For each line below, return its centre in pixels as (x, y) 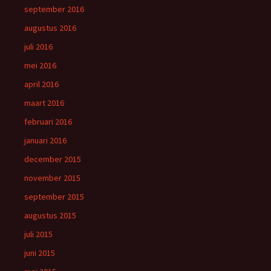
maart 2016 (44, 103)
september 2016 (54, 9)
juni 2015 (40, 253)
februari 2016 (48, 122)
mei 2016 (40, 65)
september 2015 (54, 197)
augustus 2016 (50, 28)
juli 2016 (38, 47)
